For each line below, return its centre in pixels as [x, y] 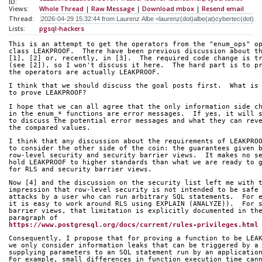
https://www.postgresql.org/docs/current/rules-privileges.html [134, 225]
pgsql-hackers [62, 29]
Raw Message [113, 9]
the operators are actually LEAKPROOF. [85, 73]
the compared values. [50, 127]
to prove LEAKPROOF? [48, 93]
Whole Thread [61, 9]
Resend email [223, 9]
